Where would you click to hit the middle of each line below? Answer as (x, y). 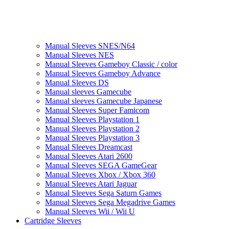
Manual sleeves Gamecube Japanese (104, 101)
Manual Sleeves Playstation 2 (92, 129)
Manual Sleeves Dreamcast (89, 147)
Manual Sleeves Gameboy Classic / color (111, 64)
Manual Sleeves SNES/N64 (90, 46)
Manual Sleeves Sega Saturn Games (103, 193)
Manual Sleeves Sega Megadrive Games (110, 202)
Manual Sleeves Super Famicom (97, 110)
